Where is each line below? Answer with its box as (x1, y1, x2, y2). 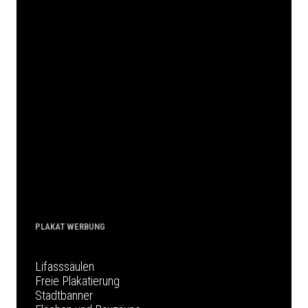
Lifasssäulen (34, 258, 94, 274)
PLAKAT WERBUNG (34, 221, 105, 232)
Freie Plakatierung (34, 273, 120, 288)
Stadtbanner (34, 287, 93, 302)
